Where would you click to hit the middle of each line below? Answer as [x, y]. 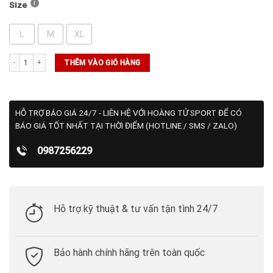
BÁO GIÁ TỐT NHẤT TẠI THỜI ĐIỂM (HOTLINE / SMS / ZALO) [126, 126]
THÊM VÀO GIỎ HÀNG [102, 62]
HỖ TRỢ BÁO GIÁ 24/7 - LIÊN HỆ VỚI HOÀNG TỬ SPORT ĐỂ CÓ [129, 113]
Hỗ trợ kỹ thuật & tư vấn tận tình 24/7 [136, 208]
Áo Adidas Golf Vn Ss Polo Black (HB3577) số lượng [89, 58]
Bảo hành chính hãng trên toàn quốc [129, 253]
